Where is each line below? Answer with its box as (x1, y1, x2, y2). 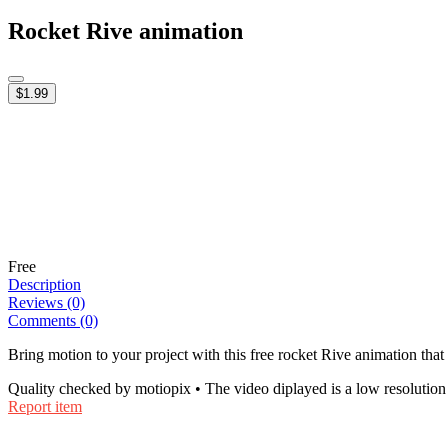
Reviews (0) (8, 293, 85, 311)
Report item (8, 397, 82, 415)
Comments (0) (8, 311, 98, 329)
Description (8, 275, 81, 293)
